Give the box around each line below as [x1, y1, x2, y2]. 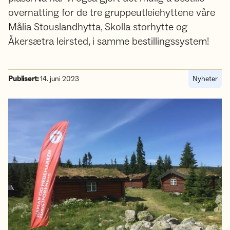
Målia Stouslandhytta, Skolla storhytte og [8, 21, 187, 34]
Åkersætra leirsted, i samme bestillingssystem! [8, 35, 209, 48]
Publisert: [8, 74, 39, 84]
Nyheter [193, 74, 218, 84]
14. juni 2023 [39, 74, 79, 84]
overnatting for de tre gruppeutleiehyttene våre [8, 6, 215, 20]
